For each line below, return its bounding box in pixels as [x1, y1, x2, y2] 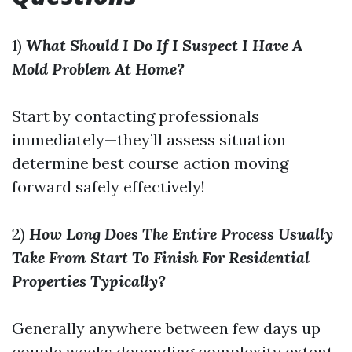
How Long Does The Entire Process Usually [29, 224, 333, 244]
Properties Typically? [12, 271, 166, 291]
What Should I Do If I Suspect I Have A [26, 35, 302, 55]
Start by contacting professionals [12, 106, 259, 126]
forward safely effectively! [12, 177, 205, 196]
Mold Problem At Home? [12, 59, 185, 79]
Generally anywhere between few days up [12, 318, 321, 338]
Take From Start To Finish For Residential [12, 247, 310, 267]
